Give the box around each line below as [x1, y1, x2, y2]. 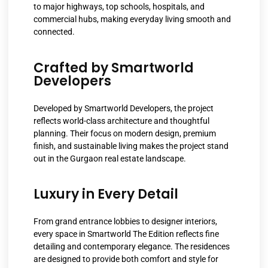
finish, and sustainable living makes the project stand [33, 141, 229, 151]
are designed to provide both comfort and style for [33, 254, 218, 264]
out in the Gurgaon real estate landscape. [33, 153, 186, 163]
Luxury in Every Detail [33, 185, 178, 204]
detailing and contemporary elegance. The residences [33, 242, 230, 252]
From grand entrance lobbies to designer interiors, [33, 217, 217, 227]
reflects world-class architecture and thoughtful [33, 115, 209, 126]
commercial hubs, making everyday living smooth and [33, 14, 231, 25]
